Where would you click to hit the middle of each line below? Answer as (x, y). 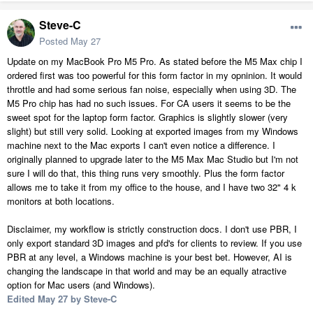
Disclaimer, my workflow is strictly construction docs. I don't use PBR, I (152, 229)
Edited (22, 299)
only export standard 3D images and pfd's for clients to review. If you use (154, 243)
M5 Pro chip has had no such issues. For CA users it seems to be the (149, 103)
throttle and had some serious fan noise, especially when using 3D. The (152, 89)
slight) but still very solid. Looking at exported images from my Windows (153, 131)
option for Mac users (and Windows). (81, 285)
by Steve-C (92, 299)
